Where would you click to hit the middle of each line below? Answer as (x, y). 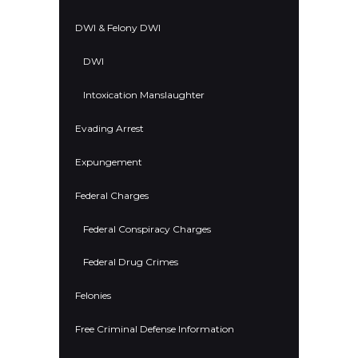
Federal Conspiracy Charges (147, 229)
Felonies (93, 296)
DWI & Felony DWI (118, 27)
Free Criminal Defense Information (155, 329)
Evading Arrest (109, 128)
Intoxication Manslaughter (144, 94)
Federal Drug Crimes (131, 262)
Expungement (109, 161)
